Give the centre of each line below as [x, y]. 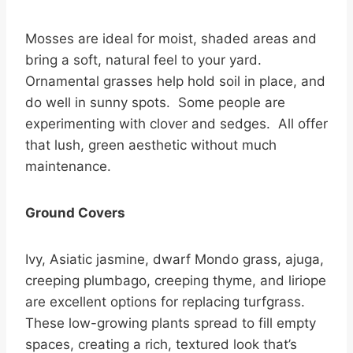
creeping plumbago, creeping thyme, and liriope [176, 281]
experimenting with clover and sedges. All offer [176, 124]
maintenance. [68, 167]
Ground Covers [75, 213]
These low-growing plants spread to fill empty [171, 323]
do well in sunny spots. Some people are [155, 103]
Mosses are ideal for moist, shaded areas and [171, 39]
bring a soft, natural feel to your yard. [143, 60]
